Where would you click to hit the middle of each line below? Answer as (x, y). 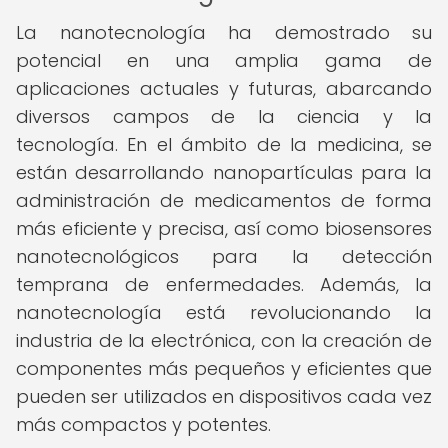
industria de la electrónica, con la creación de (224, 340)
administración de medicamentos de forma (224, 200)
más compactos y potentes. (143, 424)
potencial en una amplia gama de (224, 60)
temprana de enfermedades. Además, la (224, 284)
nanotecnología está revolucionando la (224, 312)
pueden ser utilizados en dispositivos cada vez (224, 396)
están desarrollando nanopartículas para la (224, 172)
